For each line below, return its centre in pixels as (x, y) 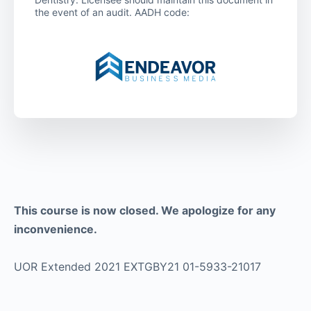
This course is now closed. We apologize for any (145, 210)
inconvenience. (56, 229)
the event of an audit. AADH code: (112, 12)
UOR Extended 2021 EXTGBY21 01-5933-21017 (137, 266)
